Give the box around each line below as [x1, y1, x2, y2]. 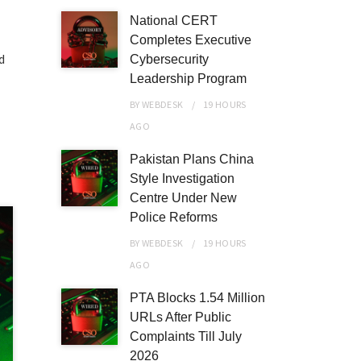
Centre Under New [130, 191, 237, 205]
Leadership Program [130, 72, 247, 85]
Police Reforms [130, 210, 218, 224]
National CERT [130, 14, 218, 27]
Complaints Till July [130, 330, 242, 343]
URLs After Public [130, 310, 231, 324]
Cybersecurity [130, 52, 209, 66]
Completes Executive [130, 33, 251, 47]
